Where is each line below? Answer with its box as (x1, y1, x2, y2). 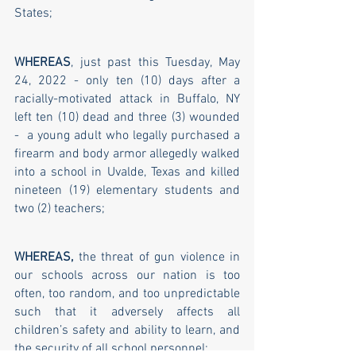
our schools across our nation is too (14, 268, 240, 284)
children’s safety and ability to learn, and (14, 323, 240, 339)
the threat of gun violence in (73, 250, 240, 266)
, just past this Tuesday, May (71, 55, 240, 72)
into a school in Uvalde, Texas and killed (14, 164, 240, 181)
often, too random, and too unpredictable (14, 286, 240, 303)
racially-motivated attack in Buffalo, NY (14, 91, 240, 108)
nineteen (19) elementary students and (14, 183, 240, 199)
